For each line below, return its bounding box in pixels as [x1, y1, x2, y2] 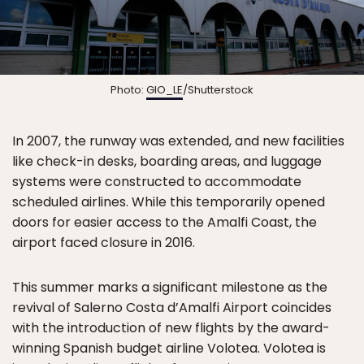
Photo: [110, 82, 146, 98]
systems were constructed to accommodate [12, 172, 301, 192]
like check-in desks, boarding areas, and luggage [12, 152, 322, 171]
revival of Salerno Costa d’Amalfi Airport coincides [12, 298, 331, 318]
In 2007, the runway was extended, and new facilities [12, 132, 344, 151]
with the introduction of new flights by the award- [12, 318, 330, 338]
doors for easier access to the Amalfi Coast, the [12, 213, 317, 232]
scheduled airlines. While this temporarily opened [12, 193, 325, 212]
